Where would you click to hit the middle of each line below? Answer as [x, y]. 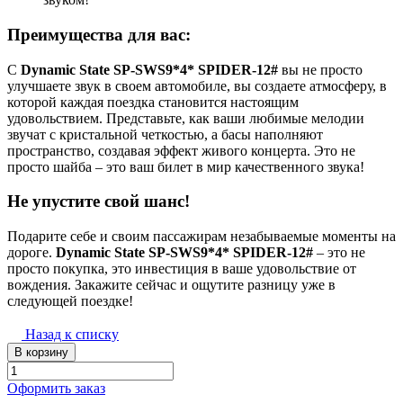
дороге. [31, 252]
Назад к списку [72, 334]
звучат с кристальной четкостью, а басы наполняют [165, 134]
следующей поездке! [70, 300]
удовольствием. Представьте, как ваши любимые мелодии [186, 118]
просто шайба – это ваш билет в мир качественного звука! [186, 166]
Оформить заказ [56, 388]
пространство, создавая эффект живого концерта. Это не [181, 150]
